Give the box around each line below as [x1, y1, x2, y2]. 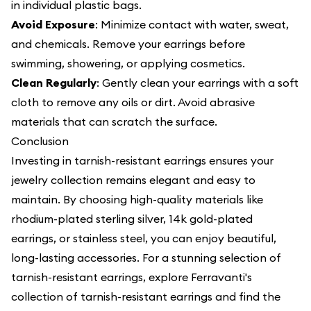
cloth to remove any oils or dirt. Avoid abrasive [11, 95, 255, 109]
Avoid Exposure [11, 17, 95, 31]
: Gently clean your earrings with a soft [96, 76, 299, 90]
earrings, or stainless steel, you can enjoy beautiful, [11, 231, 276, 245]
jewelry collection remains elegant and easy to [11, 173, 255, 187]
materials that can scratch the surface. [11, 115, 217, 128]
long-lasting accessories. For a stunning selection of [11, 251, 281, 264]
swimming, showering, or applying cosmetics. [11, 56, 245, 70]
